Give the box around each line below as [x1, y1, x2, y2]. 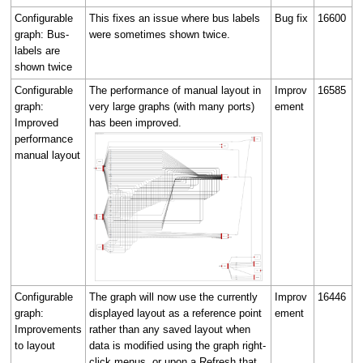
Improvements [15, 322, 82, 335]
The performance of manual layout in [89, 83, 261, 96]
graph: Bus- [15, 28, 69, 41]
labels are [15, 44, 60, 57]
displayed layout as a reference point [89, 306, 262, 319]
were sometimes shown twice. [89, 28, 230, 41]
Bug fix [275, 11, 308, 24]
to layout [15, 339, 55, 352]
